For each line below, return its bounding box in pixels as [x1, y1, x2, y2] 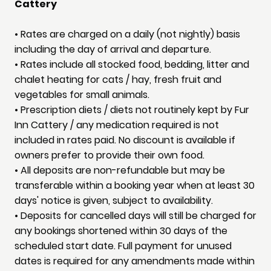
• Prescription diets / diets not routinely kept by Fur [15, 103, 249, 117]
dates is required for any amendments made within [15, 254, 255, 269]
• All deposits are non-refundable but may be [15, 163, 225, 178]
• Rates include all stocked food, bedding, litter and [15, 57, 249, 72]
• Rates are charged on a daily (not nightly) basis [15, 27, 240, 42]
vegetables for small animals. [15, 88, 149, 102]
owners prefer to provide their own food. [15, 148, 204, 163]
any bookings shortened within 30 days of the [15, 224, 227, 238]
